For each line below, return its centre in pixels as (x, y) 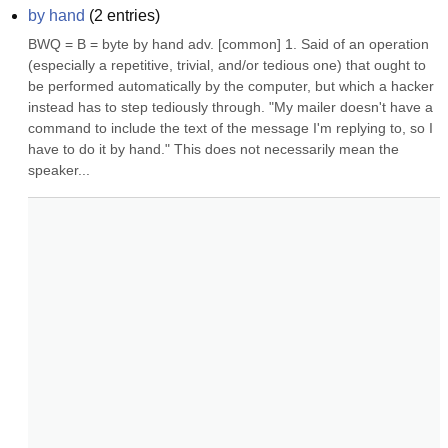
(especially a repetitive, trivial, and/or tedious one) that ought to (227, 65)
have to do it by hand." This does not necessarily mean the (213, 149)
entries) (131, 15)
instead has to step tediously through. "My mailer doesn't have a (230, 107)
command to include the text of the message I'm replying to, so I (230, 128)
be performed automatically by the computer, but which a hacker (231, 86)
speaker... (59, 170)
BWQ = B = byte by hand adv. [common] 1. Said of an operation (228, 44)
